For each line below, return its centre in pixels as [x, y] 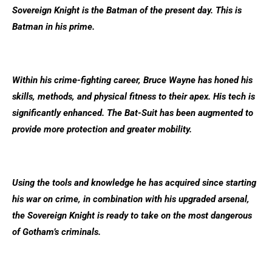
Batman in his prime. [53, 27]
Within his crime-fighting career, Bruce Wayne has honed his [132, 80]
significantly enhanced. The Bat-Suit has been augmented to [133, 113]
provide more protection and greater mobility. [102, 129]
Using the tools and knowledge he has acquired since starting [134, 183]
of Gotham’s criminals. [56, 232]
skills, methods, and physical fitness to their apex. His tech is [134, 97]
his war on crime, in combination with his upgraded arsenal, [131, 199]
